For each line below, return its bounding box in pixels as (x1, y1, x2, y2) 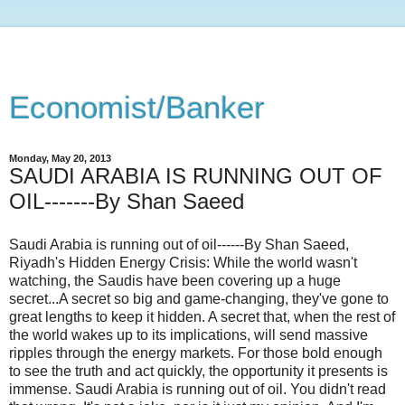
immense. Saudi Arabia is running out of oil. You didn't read (9, 381, 386, 397)
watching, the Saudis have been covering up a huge (9, 272, 341, 288)
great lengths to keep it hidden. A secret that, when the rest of (9, 308, 395, 325)
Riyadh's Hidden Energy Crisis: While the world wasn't (9, 254, 357, 270)
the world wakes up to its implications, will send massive (9, 326, 368, 343)
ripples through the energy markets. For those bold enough (9, 344, 382, 361)
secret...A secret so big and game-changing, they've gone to (9, 290, 389, 306)
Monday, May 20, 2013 (9, 153, 111, 164)
